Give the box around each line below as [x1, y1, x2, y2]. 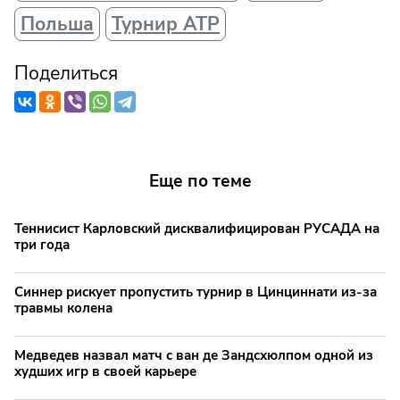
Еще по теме [148, 170, 252, 194]
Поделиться [14, 61, 118, 87]
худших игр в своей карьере [14, 362, 196, 381]
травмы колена [14, 299, 112, 318]
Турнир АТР [112, 12, 220, 37]
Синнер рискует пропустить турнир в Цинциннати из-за [14, 283, 377, 302]
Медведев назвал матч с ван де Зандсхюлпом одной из [14, 346, 373, 365]
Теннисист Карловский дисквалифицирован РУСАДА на [14, 220, 379, 238]
